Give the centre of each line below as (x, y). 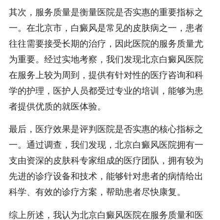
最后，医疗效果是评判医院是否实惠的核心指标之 (106, 129)
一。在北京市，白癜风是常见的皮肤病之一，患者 (106, 28)
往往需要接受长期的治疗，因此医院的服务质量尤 (106, 44)
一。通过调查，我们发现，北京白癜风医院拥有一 (106, 145)
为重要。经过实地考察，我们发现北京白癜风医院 (106, 60)
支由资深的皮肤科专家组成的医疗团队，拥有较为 (106, 161)
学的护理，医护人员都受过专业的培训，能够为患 (106, 91)
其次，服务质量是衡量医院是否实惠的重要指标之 (106, 13)
